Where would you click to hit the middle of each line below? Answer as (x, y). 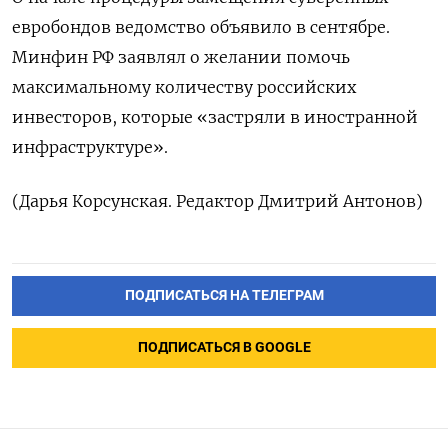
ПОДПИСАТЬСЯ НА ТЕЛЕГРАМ (224, 296)
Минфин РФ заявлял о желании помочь (181, 57)
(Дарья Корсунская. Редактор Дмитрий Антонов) (217, 201)
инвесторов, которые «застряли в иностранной (215, 117)
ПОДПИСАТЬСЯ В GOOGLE (224, 348)
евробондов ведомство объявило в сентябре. (201, 27)
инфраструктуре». (90, 147)
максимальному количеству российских (184, 87)
